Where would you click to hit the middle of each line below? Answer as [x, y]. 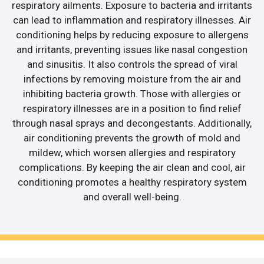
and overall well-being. [132, 197]
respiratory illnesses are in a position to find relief [132, 109]
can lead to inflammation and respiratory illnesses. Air [132, 20]
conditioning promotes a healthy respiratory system [132, 182]
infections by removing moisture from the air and [132, 79]
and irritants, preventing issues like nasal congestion [132, 50]
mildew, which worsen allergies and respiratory [132, 153]
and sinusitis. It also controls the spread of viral [132, 65]
